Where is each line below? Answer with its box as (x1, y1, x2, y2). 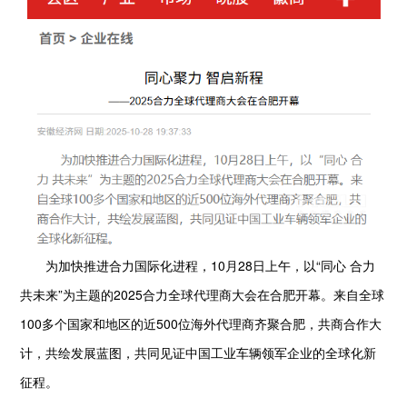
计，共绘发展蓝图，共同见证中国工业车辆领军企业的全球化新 (20, 343, 377, 362)
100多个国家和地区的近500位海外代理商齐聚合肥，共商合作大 (20, 314, 382, 333)
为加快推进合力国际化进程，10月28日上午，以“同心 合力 (20, 256, 376, 275)
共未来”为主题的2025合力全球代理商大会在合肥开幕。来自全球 (20, 285, 385, 304)
